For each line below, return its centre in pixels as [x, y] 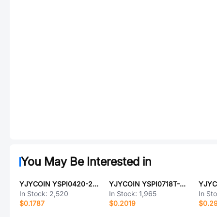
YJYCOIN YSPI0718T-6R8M [182, 184]
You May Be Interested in [86, 162]
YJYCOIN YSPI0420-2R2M [95, 184]
